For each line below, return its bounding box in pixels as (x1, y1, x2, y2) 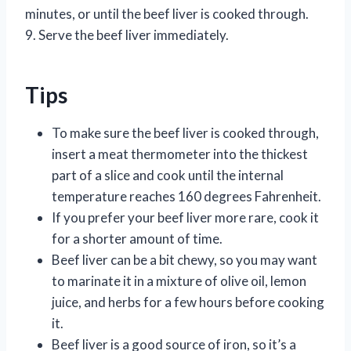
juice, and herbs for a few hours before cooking (52, 293, 324, 310)
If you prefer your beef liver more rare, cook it (52, 208, 319, 226)
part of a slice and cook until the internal (52, 166, 284, 183)
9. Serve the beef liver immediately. (25, 26, 229, 43)
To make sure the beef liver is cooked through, (52, 124, 319, 141)
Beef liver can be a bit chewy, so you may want (52, 251, 317, 268)
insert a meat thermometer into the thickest (52, 145, 308, 162)
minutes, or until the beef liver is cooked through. (25, 5, 309, 22)
